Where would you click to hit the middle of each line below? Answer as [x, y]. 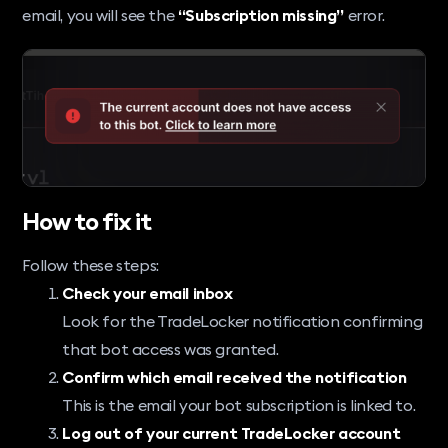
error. [364, 14]
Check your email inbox [147, 292]
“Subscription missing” [261, 14]
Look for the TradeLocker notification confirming [242, 320]
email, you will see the [100, 14]
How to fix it [86, 220]
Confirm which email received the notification [234, 376]
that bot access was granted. [170, 348]
